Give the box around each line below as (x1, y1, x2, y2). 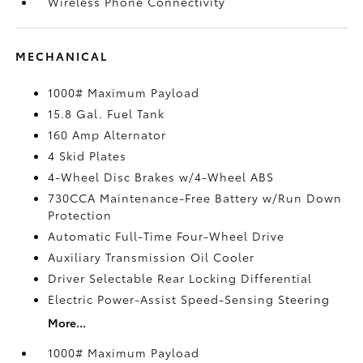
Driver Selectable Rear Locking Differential (48, 269, 313, 286)
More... (48, 314, 87, 331)
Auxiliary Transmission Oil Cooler (48, 248, 255, 265)
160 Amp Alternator (48, 126, 167, 143)
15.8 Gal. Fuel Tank (48, 105, 165, 122)
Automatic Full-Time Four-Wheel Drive (48, 227, 285, 244)
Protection (48, 206, 113, 223)
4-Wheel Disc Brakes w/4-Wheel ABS (48, 168, 275, 185)
